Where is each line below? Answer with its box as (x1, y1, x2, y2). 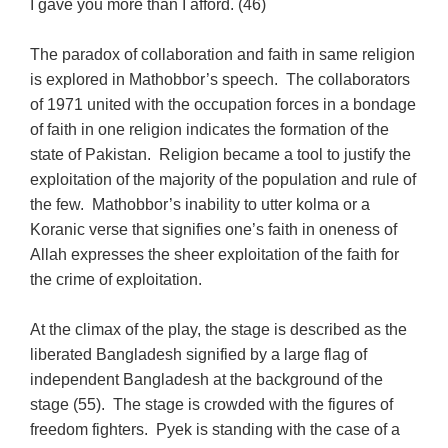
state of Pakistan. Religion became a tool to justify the (30, 145, 412, 163)
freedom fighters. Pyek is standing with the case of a (30, 420, 401, 438)
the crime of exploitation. (30, 270, 211, 288)
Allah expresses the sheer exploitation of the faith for (30, 245, 400, 263)
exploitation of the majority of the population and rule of (30, 170, 417, 188)
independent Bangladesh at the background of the (30, 370, 384, 388)
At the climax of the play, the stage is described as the (30, 320, 408, 338)
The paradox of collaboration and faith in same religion (30, 45, 416, 63)
